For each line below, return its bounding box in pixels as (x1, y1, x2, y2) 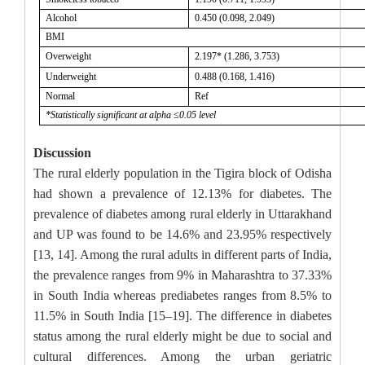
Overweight (46, 51, 92, 63)
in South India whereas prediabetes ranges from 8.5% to (33, 288, 332, 303)
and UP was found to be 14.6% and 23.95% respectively (33, 227, 332, 242)
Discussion (33, 146, 91, 161)
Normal (46, 90, 76, 103)
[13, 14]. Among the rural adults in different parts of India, (33, 248, 332, 262)
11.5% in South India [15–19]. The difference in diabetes (33, 309, 332, 323)
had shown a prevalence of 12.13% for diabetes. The (33, 187, 332, 201)
